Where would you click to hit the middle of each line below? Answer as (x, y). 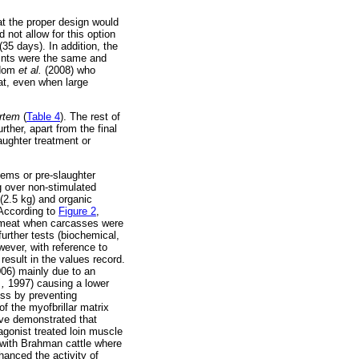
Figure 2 (77, 212)
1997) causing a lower (57, 284)
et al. (30, 70)
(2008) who (69, 70)
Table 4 (43, 116)
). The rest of (90, 116)
